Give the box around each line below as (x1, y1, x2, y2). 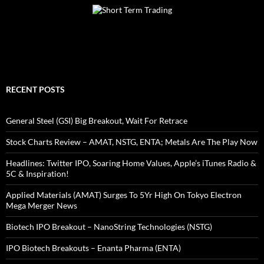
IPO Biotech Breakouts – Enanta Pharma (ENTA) (6, 243, 181, 253)
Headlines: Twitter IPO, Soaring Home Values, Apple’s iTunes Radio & (6, 158, 256, 169)
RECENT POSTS (6, 84, 65, 95)
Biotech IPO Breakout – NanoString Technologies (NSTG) (6, 222, 212, 232)
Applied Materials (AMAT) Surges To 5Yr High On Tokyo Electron (6, 190, 242, 200)
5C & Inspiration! (6, 169, 69, 179)
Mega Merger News (6, 200, 77, 211)
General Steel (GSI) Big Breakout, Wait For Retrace (6, 115, 187, 126)
